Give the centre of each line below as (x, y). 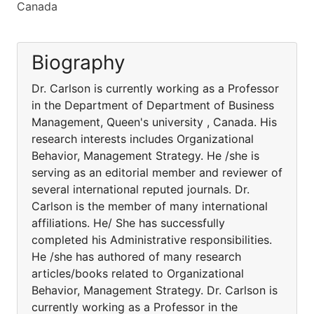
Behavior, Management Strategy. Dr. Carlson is (155, 290)
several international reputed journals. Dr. (141, 189)
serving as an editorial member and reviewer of (157, 172)
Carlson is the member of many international (150, 206)
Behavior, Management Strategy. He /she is (145, 156)
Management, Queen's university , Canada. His (154, 122)
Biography (78, 62)
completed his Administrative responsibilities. (152, 240)
